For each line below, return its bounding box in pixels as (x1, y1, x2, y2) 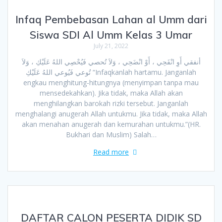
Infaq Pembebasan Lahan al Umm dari (15, 12, 207, 26)
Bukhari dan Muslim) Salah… (65, 129, 157, 139)
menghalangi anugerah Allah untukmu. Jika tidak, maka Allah (15, 109, 207, 118)
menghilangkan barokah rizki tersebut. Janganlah (34, 98, 188, 108)
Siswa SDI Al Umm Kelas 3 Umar (30, 28, 192, 41)
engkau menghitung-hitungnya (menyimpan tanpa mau (23, 77, 199, 87)
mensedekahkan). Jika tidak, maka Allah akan (39, 88, 183, 98)
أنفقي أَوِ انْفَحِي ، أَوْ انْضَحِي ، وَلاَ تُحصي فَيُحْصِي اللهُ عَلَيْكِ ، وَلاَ (21, 56, 201, 66)
